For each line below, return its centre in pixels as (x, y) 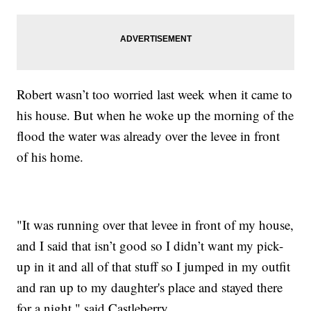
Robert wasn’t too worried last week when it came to (155, 94)
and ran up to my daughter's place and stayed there (150, 287)
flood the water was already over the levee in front (149, 135)
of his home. (50, 156)
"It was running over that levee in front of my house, (155, 224)
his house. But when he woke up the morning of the (155, 115)
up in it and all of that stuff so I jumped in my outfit (154, 266)
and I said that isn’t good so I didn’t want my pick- (150, 245)
